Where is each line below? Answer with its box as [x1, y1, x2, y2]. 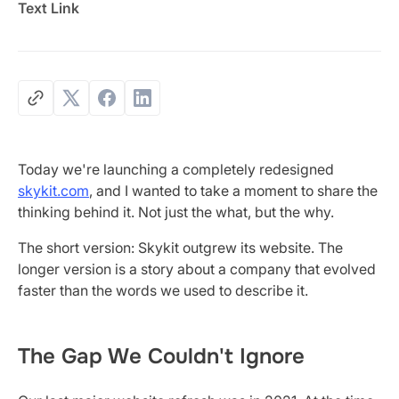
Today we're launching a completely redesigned [18, 159, 334, 178]
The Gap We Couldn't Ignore [18, 342, 305, 370]
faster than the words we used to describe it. [18, 281, 308, 299]
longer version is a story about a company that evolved [18, 259, 376, 278]
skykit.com [18, 181, 89, 199]
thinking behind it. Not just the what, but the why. [18, 202, 334, 221]
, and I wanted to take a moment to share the [89, 181, 378, 199]
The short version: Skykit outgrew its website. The [18, 238, 343, 256]
